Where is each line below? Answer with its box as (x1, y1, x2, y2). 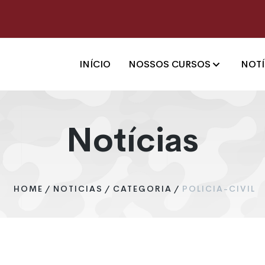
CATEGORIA (112, 183, 172, 194)
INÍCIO (79, 58, 111, 70)
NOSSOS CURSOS (128, 58, 211, 70)
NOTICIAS (53, 183, 103, 194)
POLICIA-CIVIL (182, 183, 256, 194)
